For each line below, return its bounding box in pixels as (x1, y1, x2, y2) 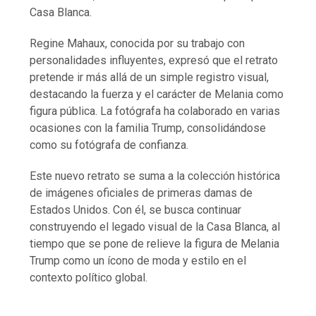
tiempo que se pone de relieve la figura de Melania (30, 236, 280, 250)
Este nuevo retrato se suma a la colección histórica (30, 169, 281, 183)
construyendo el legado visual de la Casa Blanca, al (30, 219, 281, 233)
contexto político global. (30, 270, 148, 284)
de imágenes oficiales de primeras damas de (30, 186, 253, 200)
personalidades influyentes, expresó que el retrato (30, 53, 279, 67)
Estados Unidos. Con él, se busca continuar (30, 202, 242, 217)
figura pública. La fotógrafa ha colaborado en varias (30, 104, 281, 118)
